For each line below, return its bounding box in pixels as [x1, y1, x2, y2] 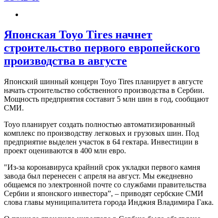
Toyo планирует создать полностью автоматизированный [4, 120, 195, 129]
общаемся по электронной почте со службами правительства [4, 181, 206, 189]
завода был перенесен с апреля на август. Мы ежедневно [4, 172, 193, 181]
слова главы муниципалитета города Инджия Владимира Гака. [4, 198, 214, 207]
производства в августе [4, 54, 127, 68]
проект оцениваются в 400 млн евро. [4, 146, 126, 155]
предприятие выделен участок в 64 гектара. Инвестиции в [4, 138, 199, 146]
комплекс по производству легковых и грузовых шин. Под [4, 129, 199, 138]
